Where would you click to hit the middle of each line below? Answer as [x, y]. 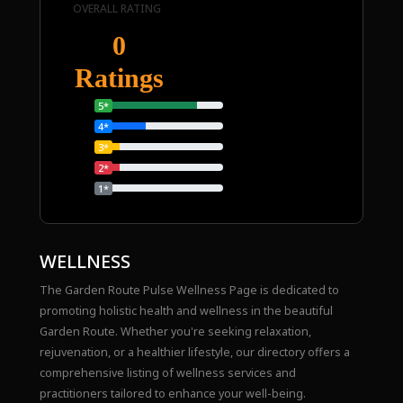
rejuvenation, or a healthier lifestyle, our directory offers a [194, 353]
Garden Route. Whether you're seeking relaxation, [175, 332]
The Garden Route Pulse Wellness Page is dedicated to [189, 291]
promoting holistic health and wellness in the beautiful [186, 311]
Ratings [119, 78]
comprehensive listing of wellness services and [167, 373]
